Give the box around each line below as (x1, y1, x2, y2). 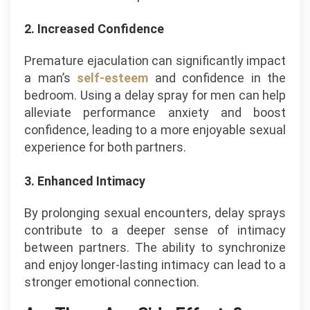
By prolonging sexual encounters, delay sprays (24, 206, 286, 220)
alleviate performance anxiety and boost (24, 105, 286, 120)
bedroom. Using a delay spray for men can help (24, 88, 286, 102)
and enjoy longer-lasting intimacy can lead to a (24, 257, 286, 272)
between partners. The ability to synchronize (24, 240, 286, 255)
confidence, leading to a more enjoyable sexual (24, 122, 286, 137)
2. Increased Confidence (24, 21, 164, 36)
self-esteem (77, 71, 148, 85)
